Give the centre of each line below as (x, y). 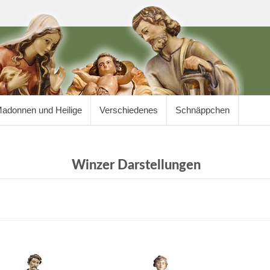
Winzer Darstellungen (136, 165)
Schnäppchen (202, 110)
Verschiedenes (129, 110)
